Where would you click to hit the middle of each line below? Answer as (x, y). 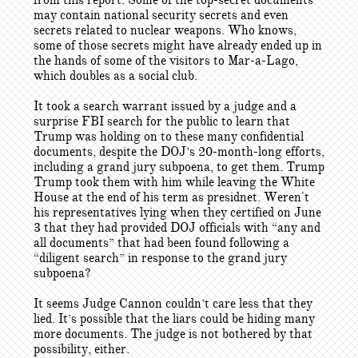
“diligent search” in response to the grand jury (160, 258)
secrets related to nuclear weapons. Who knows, (165, 30)
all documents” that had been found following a (161, 243)
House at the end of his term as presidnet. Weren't (171, 197)
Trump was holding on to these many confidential (169, 137)
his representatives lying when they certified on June (177, 213)
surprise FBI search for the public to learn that (162, 121)
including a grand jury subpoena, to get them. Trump (179, 167)
